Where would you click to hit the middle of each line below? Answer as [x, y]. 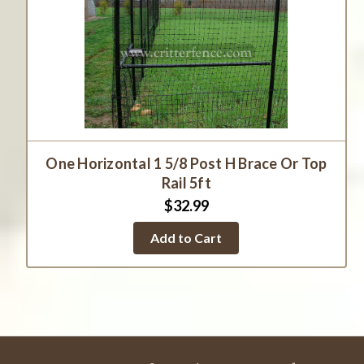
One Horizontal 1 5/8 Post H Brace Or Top [186, 164]
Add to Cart [186, 238]
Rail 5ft [186, 183]
